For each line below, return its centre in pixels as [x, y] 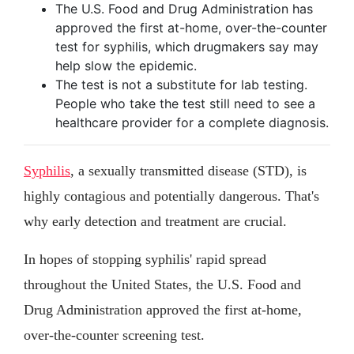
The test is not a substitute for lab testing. [181, 84]
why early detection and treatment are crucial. [155, 221]
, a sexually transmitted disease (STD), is [188, 170]
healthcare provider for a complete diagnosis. [192, 122]
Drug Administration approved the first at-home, [163, 309]
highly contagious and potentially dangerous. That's [171, 196]
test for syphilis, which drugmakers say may [187, 46]
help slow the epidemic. [126, 65]
